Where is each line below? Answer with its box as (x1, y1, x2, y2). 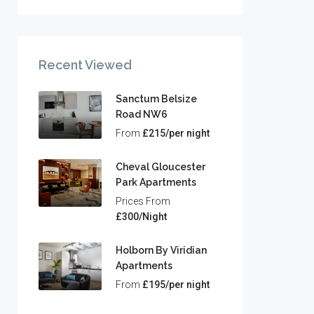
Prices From (116, 196, 170, 207)
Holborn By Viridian (116, 245, 207, 256)
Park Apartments (116, 177, 196, 188)
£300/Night (116, 211, 167, 222)
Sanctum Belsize (116, 93, 197, 104)
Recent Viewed (39, 57, 132, 72)
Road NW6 (116, 109, 168, 120)
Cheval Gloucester (116, 161, 205, 172)
